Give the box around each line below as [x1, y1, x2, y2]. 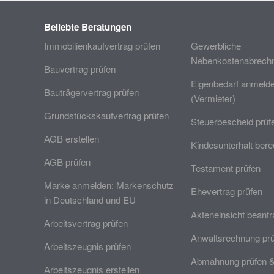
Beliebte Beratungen [44, 20, 131, 34]
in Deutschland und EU [44, 193, 136, 206]
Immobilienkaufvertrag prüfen [44, 39, 160, 52]
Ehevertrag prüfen [191, 185, 262, 198]
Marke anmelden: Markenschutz [44, 179, 174, 191]
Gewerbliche [191, 39, 241, 52]
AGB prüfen [44, 155, 91, 168]
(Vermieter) [191, 92, 235, 105]
